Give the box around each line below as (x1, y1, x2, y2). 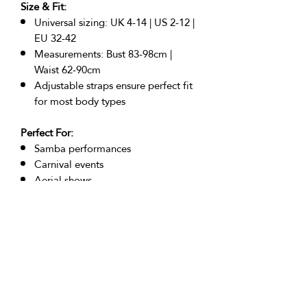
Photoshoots (34, 217, 91, 237)
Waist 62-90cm (34, 59, 101, 79)
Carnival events (34, 153, 103, 174)
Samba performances (34, 138, 131, 158)
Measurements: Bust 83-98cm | (34, 43, 172, 64)
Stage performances (34, 185, 125, 206)
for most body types (34, 90, 125, 111)
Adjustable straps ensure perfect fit (34, 75, 193, 95)
